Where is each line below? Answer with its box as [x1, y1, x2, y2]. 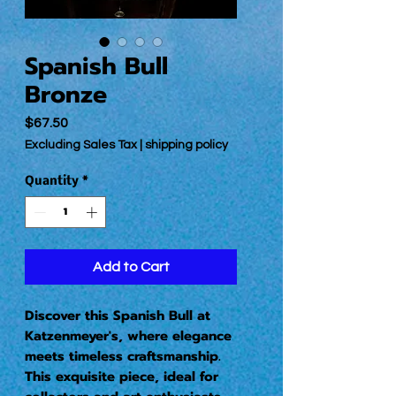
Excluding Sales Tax [25, 139, 137, 152]
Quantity [25, 175, 79, 189]
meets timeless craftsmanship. [25, 346, 221, 366]
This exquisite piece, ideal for [25, 366, 218, 386]
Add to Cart [92, 259, 170, 274]
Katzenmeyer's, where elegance [25, 325, 232, 346]
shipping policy [145, 139, 228, 152]
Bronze [25, 77, 107, 113]
